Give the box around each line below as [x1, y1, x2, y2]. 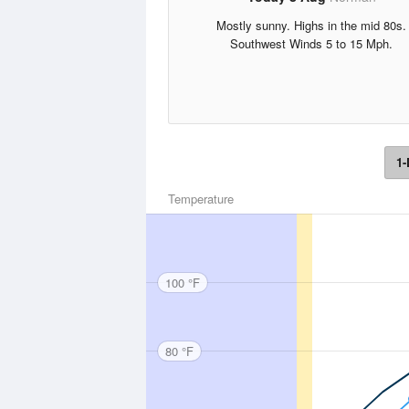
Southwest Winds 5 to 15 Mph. [230, 35, 393, 52]
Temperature [168, 190, 234, 207]
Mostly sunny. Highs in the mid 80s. [216, 16, 406, 34]
